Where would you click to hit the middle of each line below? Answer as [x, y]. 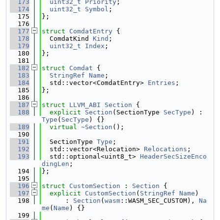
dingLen [55, 164]
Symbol [97, 9]
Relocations [165, 149]
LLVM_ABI [85, 105]
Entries [162, 83]
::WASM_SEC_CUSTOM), [160, 201]
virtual [63, 127]
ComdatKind [67, 39]
